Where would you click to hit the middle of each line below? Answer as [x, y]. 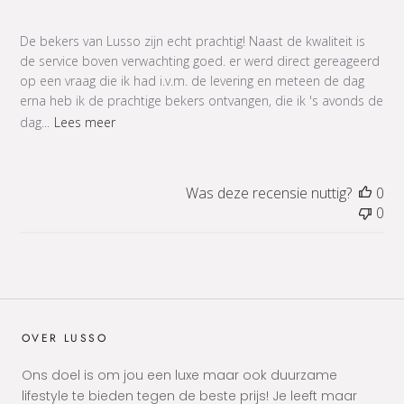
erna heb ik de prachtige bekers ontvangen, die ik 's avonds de [202, 101]
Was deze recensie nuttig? [268, 193]
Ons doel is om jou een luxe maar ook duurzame [179, 376]
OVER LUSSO [64, 339]
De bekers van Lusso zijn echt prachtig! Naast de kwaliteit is [193, 41]
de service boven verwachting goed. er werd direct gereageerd [200, 61]
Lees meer [85, 122]
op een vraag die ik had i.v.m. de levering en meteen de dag [193, 81]
